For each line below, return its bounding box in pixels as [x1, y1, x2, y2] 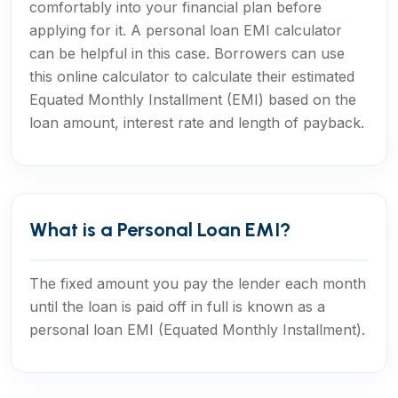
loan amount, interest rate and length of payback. [29, 114, 364, 131]
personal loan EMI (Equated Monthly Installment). [29, 321, 365, 338]
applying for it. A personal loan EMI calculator [29, 21, 342, 39]
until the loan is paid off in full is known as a [29, 298, 325, 315]
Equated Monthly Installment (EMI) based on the [29, 91, 356, 108]
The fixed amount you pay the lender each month [29, 275, 366, 292]
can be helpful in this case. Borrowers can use [29, 44, 345, 62]
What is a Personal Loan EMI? [29, 218, 291, 242]
